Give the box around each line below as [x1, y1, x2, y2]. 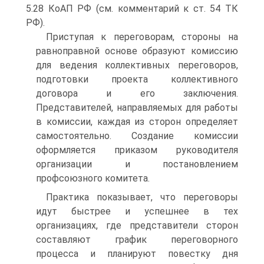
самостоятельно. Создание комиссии [36, 130, 238, 141]
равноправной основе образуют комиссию [36, 45, 238, 57]
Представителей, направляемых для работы [36, 102, 238, 113]
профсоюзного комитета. [36, 173, 150, 184]
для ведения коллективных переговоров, [36, 60, 238, 71]
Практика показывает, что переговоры [46, 192, 238, 203]
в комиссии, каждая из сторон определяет [36, 116, 238, 127]
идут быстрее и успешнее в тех [36, 206, 238, 217]
